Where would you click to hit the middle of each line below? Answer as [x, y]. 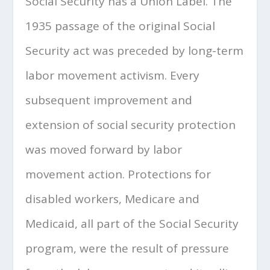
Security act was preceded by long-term [135, 51]
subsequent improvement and [109, 100]
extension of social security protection [131, 125]
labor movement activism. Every [113, 75]
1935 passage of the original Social [121, 26]
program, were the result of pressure [127, 248]
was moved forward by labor [104, 149]
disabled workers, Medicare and [113, 199]
